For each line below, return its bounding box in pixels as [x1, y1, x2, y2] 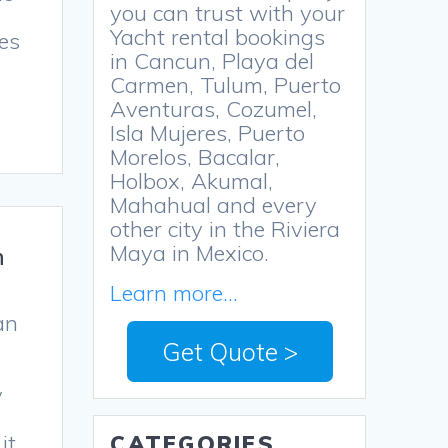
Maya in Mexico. [110, 239, 270, 268]
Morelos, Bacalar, [110, 143, 281, 172]
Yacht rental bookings [110, 23, 326, 52]
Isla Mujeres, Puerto [110, 119, 306, 148]
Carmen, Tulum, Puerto [110, 71, 342, 100]
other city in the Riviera [110, 215, 341, 244]
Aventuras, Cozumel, [110, 95, 318, 124]
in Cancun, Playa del [110, 47, 315, 76]
